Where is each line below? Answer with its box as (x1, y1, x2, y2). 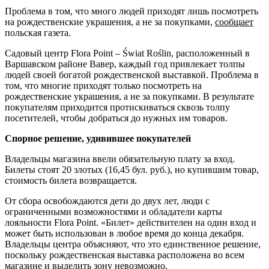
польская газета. (5, 27, 71, 38)
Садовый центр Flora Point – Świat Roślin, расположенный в (5, 47, 250, 58)
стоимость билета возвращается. (5, 175, 137, 186)
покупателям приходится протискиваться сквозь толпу (5, 101, 230, 112)
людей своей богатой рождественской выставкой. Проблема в (5, 69, 259, 80)
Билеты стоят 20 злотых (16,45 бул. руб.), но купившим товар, (5, 164, 259, 175)
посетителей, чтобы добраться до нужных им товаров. (5, 112, 228, 123)
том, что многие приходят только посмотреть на (5, 80, 202, 91)
